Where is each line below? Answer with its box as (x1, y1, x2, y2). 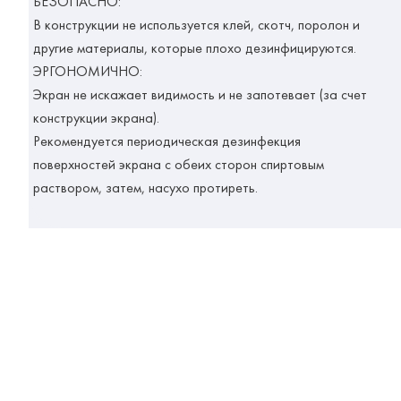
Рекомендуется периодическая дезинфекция (33, 132, 301, 151)
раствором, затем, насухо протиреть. (33, 178, 258, 198)
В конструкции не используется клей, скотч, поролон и (33, 15, 360, 35)
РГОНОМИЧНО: (42, 62, 142, 81)
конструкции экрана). (33, 108, 159, 128)
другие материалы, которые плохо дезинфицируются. (33, 38, 356, 58)
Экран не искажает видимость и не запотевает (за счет (33, 85, 367, 105)
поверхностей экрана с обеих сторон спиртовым (33, 155, 324, 175)
